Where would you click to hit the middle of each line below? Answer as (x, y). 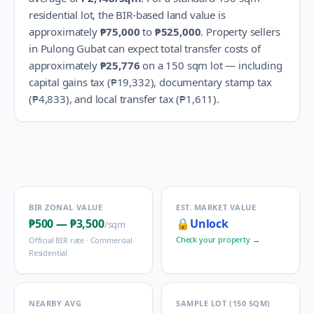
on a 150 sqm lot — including (211, 65)
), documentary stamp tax (211, 82)
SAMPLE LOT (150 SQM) (223, 303)
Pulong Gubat (73, 48)
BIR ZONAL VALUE (66, 207)
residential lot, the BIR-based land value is (127, 15)
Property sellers (243, 32)
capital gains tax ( (70, 82)
